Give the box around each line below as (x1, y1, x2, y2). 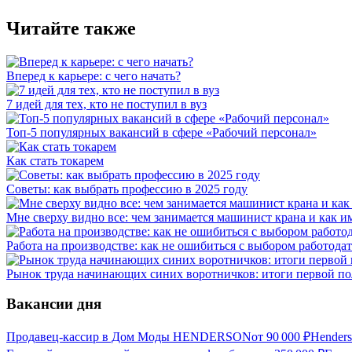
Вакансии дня (6, 295, 101, 313)
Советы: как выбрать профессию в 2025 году (6, 181, 247, 196)
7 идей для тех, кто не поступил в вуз (6, 97, 207, 111)
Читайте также (6, 17, 136, 38)
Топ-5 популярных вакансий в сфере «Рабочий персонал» (6, 125, 317, 139)
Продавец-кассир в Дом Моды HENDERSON (6, 330, 251, 344)
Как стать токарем (6, 153, 104, 167)
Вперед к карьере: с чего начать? (6, 68, 181, 82)
